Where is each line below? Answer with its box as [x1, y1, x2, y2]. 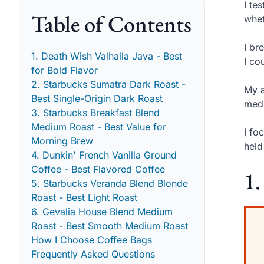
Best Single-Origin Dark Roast [31, 92, 163, 104]
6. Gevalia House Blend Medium [31, 205, 173, 217]
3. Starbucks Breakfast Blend [31, 106, 160, 118]
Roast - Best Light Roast [31, 191, 137, 203]
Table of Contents [31, 8, 192, 38]
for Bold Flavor [31, 64, 98, 76]
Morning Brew [31, 134, 93, 147]
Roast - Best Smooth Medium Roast [31, 219, 188, 232]
